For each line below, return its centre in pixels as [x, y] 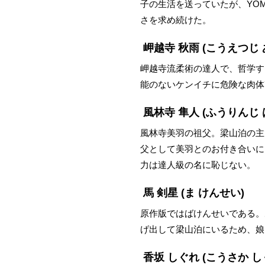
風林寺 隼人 [171, 112]
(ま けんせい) [211, 193]
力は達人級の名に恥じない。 [198, 164]
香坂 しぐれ [171, 257]
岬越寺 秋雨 [171, 48]
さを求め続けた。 [176, 20]
